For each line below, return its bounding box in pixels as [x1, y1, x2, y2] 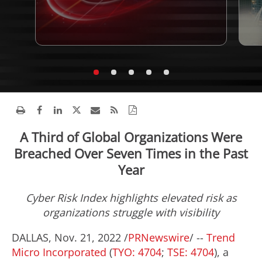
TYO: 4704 [112, 245, 161, 259]
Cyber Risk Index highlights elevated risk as [25, 191, 237, 205]
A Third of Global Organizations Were [20, 128, 242, 146]
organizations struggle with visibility [43, 205, 219, 219]
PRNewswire [128, 230, 189, 244]
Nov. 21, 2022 [54, 230, 121, 244]
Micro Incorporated [12, 245, 106, 259]
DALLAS [12, 230, 49, 244]
